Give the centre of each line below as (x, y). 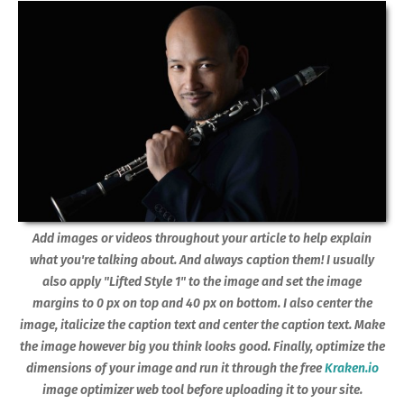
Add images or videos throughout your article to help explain (202, 238)
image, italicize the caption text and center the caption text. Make (202, 325)
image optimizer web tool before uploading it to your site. (202, 390)
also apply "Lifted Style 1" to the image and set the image (202, 281)
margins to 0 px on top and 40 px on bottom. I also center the (202, 303)
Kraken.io (351, 368)
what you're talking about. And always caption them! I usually (202, 260)
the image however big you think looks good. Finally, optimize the (202, 346)
